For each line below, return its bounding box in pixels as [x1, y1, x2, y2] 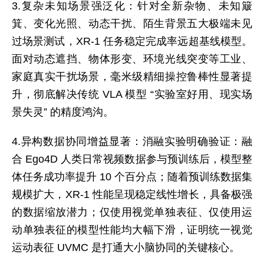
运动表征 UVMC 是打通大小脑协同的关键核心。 [12, 242, 240, 253]
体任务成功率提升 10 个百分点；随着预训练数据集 [12, 171, 252, 183]
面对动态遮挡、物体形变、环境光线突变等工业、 [12, 53, 252, 65]
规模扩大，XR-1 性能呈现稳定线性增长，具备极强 [12, 189, 252, 200]
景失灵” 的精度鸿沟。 [12, 106, 114, 118]
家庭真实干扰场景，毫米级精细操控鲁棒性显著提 [12, 71, 252, 82]
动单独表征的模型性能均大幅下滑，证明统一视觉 [12, 224, 252, 236]
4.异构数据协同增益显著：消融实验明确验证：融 [12, 136, 252, 147]
